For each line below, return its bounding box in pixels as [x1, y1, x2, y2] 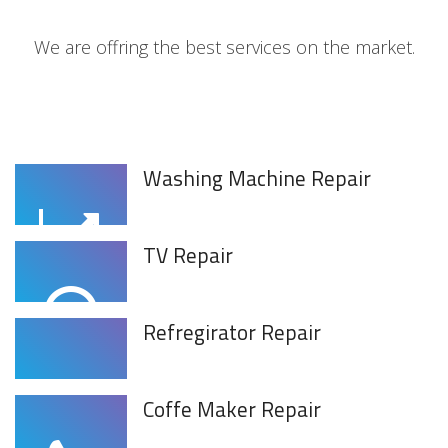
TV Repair [143, 238, 233, 271]
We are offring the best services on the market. [33, 34, 415, 59]
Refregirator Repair [143, 315, 321, 348]
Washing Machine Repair [143, 161, 371, 194]
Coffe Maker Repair [143, 392, 321, 425]
